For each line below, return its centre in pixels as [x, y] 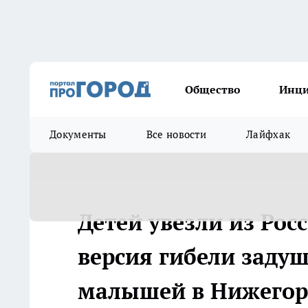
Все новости [176, 134]
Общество [213, 89]
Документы [78, 134]
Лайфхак [268, 134]
